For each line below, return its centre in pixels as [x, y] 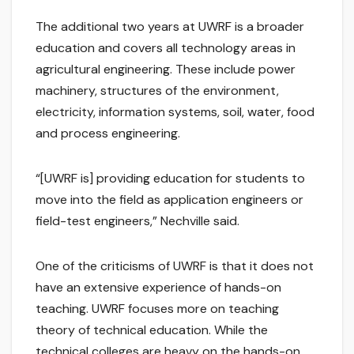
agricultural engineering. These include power [166, 70]
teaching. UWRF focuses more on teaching [157, 309]
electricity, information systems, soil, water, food [175, 112]
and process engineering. [108, 134]
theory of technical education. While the [152, 330]
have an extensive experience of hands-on [158, 288]
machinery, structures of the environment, [157, 91]
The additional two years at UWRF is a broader [170, 27]
